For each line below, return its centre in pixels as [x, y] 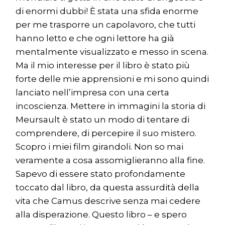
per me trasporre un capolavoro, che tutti [106, 25]
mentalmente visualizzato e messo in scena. [112, 52]
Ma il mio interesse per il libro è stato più [103, 66]
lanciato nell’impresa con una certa [93, 93]
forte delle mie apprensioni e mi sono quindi [113, 79]
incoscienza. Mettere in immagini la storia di [111, 106]
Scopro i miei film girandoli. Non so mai [100, 147]
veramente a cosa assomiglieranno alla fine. [110, 160]
